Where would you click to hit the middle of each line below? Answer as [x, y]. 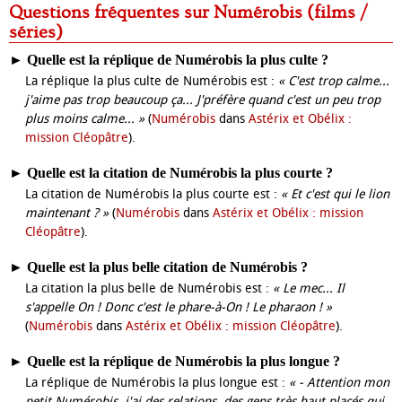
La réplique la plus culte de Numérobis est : [152, 81]
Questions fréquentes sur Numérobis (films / [16, 13]
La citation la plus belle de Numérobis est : [149, 288]
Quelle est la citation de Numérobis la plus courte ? [180, 173]
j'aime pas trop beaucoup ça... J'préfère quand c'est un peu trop [203, 100]
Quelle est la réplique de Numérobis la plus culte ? [178, 60]
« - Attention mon [339, 383]
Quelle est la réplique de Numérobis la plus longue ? [184, 361]
